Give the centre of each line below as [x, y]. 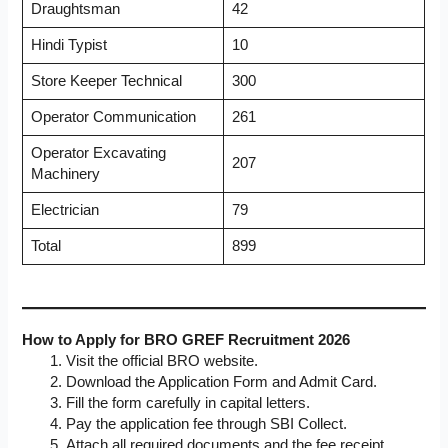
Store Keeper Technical [106, 81]
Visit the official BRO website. [162, 361]
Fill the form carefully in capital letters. [188, 403]
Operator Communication [113, 117]
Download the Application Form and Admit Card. [222, 382]
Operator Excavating [98, 153]
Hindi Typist [68, 45]
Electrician [64, 210]
